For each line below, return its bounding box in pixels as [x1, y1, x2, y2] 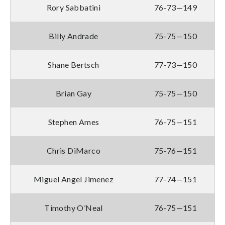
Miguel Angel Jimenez [34, 174, 114, 184]
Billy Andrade [49, 31, 98, 41]
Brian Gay [55, 88, 92, 98]
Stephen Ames [48, 117, 99, 127]
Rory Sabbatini [46, 2, 101, 12]
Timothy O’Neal [44, 202, 103, 212]
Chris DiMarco [46, 145, 101, 155]
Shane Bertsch [48, 59, 99, 69]
